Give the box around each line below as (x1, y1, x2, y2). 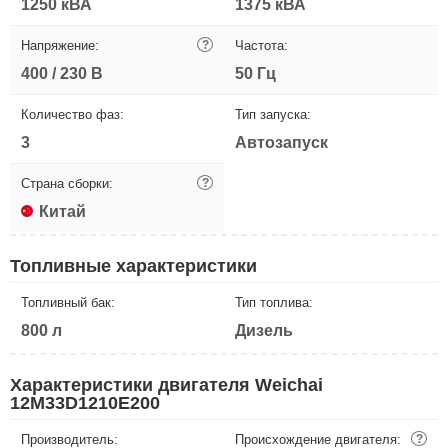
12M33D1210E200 (10, 393, 160, 414)
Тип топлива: (235, 295, 313, 311)
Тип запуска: (235, 107, 311, 123)
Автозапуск (235, 134, 328, 152)
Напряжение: (21, 38, 99, 54)
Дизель (235, 322, 293, 340)
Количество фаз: (21, 107, 124, 123)
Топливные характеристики (10, 256, 257, 277)
